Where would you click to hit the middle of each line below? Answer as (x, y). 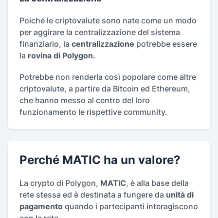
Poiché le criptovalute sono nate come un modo (108, 21)
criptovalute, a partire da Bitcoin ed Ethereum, (105, 89)
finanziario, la (45, 44)
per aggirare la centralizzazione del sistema (100, 32)
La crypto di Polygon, (60, 183)
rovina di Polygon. (63, 56)
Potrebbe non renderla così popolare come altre (108, 77)
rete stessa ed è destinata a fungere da (93, 195)
